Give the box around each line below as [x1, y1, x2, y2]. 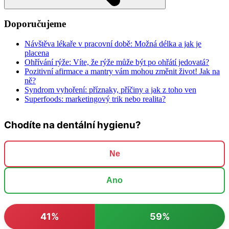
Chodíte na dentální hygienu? [4, 119, 141, 131]
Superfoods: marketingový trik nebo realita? [25, 95, 166, 104]
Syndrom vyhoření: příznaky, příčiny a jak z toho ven [25, 85, 196, 95]
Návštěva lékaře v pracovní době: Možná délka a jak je [25, 39, 201, 49]
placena [25, 49, 49, 58]
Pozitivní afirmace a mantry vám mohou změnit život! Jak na [25, 67, 220, 76]
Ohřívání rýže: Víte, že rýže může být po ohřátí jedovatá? [25, 58, 209, 67]
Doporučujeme [4, 18, 66, 30]
